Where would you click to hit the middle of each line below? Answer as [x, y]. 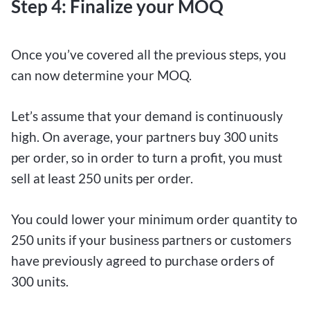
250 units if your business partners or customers [151, 239]
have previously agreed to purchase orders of [143, 260]
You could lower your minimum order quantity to [154, 219]
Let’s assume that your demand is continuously [147, 116]
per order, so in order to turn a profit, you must [147, 157]
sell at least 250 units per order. [102, 178]
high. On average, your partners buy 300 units [145, 136]
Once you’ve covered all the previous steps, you [149, 54]
